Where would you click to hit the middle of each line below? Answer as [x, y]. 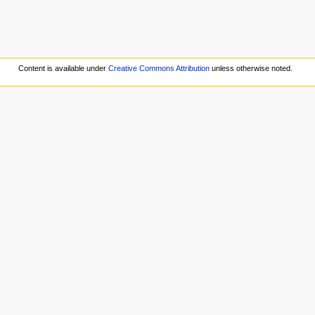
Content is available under [64, 68]
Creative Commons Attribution [159, 68]
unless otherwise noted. [251, 68]
